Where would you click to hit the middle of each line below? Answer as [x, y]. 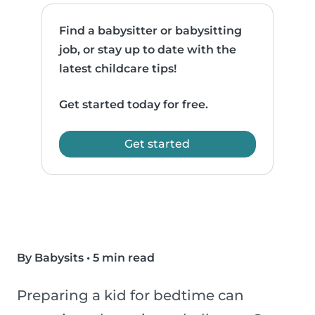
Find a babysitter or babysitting [151, 31]
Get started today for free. [134, 105]
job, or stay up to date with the [148, 50]
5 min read [124, 258]
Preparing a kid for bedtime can [130, 296]
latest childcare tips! [118, 69]
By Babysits [50, 258]
